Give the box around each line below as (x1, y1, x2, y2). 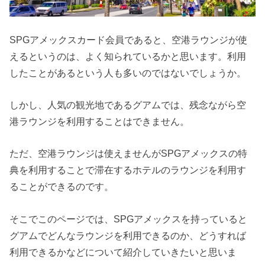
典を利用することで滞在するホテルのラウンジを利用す (9, 164, 247, 176)
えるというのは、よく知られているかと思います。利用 (9, 50, 247, 62)
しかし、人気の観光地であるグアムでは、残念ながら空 (9, 99, 247, 110)
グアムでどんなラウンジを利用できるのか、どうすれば (9, 230, 247, 241)
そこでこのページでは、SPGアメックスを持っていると (9, 213, 248, 224)
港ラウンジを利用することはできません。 (9, 115, 190, 127)
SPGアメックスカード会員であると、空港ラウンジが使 (9, 34, 248, 45)
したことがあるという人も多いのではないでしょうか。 (9, 67, 247, 78)
